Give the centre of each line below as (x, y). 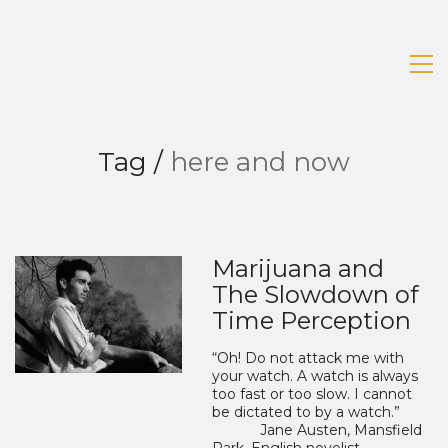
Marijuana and (298, 268)
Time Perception (312, 320)
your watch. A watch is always (315, 376)
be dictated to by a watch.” (306, 412)
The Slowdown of (316, 294)
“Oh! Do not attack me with (308, 358)
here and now (260, 162)
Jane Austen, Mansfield (317, 430)
